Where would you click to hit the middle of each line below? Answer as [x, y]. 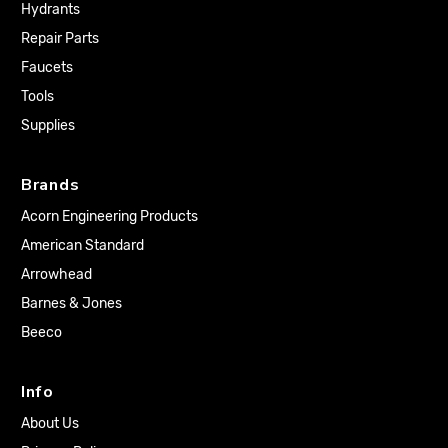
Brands [50, 184]
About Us [50, 423]
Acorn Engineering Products [109, 216]
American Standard [82, 245]
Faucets [47, 67]
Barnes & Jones [71, 303]
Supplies [48, 125]
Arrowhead [56, 274]
